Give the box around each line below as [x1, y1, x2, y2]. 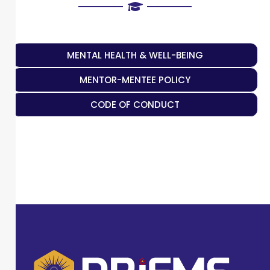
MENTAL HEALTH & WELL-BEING [67, 49, 203, 62]
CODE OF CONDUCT [90, 98, 180, 111]
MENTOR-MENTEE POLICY [80, 74, 190, 87]
